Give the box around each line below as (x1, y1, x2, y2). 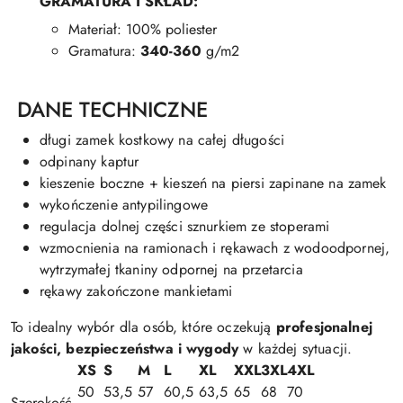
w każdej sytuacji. (238, 337, 353, 359)
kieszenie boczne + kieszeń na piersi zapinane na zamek (40, 172, 387, 193)
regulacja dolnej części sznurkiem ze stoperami (40, 215, 330, 237)
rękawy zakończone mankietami (40, 280, 233, 301)
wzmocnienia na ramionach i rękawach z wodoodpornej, (40, 237, 390, 258)
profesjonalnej (275, 316, 372, 337)
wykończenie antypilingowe (40, 193, 208, 215)
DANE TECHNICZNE (11, 94, 208, 125)
